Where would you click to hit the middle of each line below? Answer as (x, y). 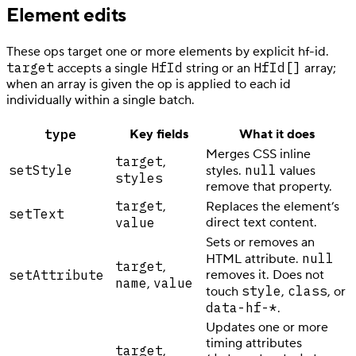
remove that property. (269, 186)
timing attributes (254, 343)
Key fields (159, 134)
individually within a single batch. (101, 100)
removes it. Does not (265, 275)
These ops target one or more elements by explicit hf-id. (168, 51)
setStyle (41, 170)
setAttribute (56, 275)
